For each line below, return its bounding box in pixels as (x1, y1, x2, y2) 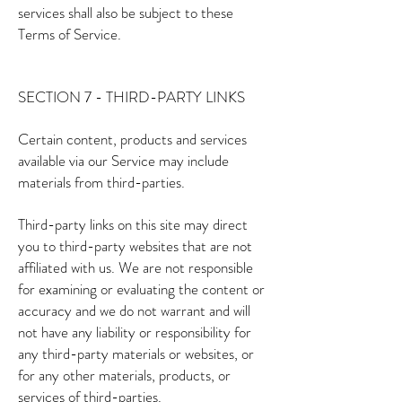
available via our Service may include (18, 150, 229, 171)
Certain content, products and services (18, 128, 247, 150)
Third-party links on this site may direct (18, 214, 248, 235)
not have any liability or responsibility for (18, 321, 251, 343)
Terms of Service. (18, 23, 121, 45)
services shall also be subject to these (18, 2, 233, 23)
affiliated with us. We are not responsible (18, 257, 253, 278)
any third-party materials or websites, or (18, 343, 254, 364)
